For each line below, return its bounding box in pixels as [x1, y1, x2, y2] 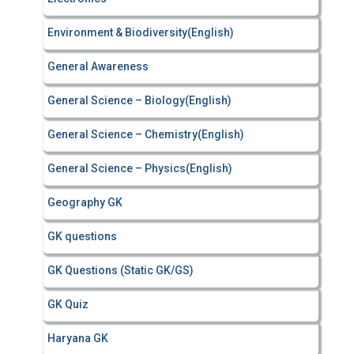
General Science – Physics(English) [47, 162, 232, 175]
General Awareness [47, 60, 149, 73]
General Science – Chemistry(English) [47, 128, 244, 141]
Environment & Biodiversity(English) [47, 26, 234, 39]
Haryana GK [47, 332, 108, 345]
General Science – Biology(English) [47, 94, 232, 107]
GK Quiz [47, 298, 88, 311]
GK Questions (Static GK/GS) [47, 264, 194, 277]
